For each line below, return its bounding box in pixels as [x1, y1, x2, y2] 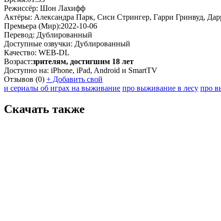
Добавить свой [51, 74, 103, 83]
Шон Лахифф [40, 3, 85, 12]
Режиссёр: [4, 3, 40, 12]
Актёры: [4, 12, 32, 21]
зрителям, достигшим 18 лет [33, 57, 134, 66]
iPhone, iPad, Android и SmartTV [51, 66, 157, 74]
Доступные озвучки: [4, 39, 73, 48]
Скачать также [4, 102, 85, 115]
